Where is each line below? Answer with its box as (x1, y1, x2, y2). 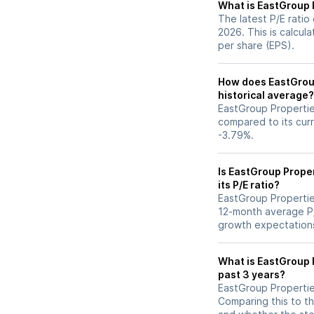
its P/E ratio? (218, 179, 280, 191)
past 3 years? (218, 268, 285, 280)
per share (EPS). (218, 39, 294, 51)
